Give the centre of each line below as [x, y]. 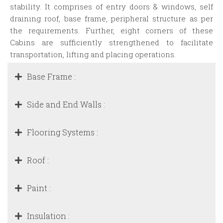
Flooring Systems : [62, 132]
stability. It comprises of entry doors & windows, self [111, 7]
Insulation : [48, 216]
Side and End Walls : [66, 105]
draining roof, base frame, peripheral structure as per [111, 19]
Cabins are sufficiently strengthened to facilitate [111, 43]
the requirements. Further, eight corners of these [111, 31]
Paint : [39, 188]
